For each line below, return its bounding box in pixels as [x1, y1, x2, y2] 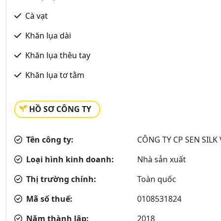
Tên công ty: [24, 134, 74, 145]
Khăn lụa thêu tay [25, 49, 90, 61]
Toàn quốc [137, 173, 177, 184]
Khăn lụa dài [25, 30, 71, 41]
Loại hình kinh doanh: [24, 153, 114, 165]
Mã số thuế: [24, 193, 73, 204]
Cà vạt [25, 10, 48, 21]
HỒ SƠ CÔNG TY [29, 103, 91, 114]
